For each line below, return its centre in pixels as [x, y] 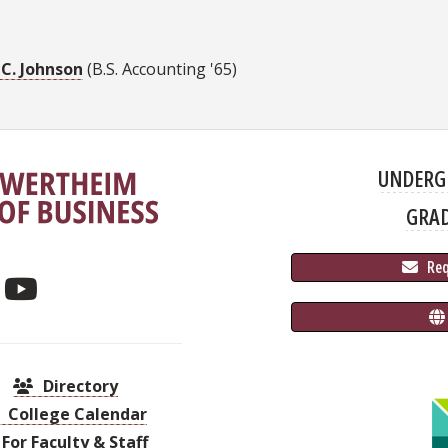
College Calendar [75, 414]
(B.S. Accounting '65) [160, 68]
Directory [78, 386]
